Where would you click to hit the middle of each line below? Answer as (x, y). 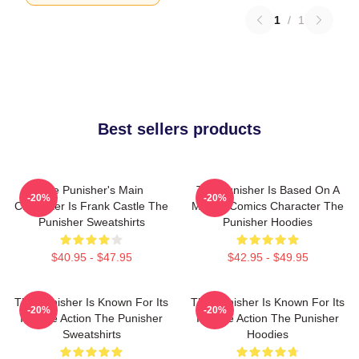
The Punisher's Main (91, 190)
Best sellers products (179, 129)
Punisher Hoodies (268, 222)
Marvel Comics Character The (268, 206)
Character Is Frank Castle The (91, 206)
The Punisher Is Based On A (268, 190)
